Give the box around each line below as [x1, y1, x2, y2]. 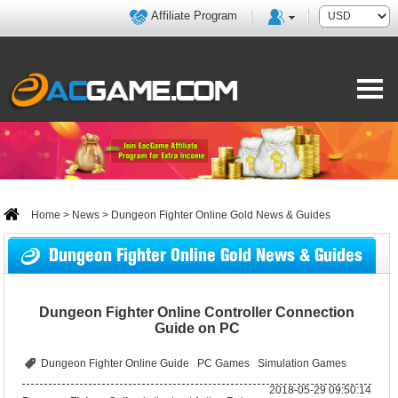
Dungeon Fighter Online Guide [41, 357, 190, 370]
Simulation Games [258, 357, 347, 370]
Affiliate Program [151, 9, 238, 22]
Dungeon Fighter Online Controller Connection [39, 305, 355, 320]
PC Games [197, 357, 251, 370]
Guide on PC [154, 321, 240, 336]
